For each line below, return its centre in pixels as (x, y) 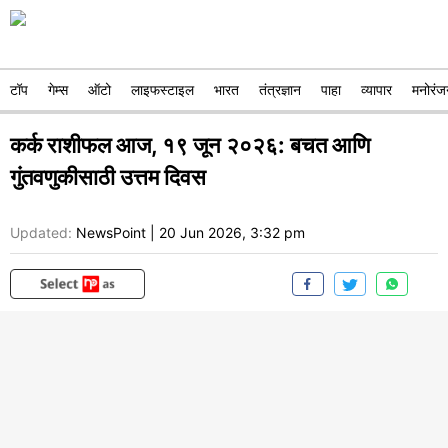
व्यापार (376, 89)
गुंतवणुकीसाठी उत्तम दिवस (108, 177)
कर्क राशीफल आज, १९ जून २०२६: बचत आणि (190, 145)
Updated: (41, 233)
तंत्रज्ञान (280, 89)
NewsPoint (111, 233)
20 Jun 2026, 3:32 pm (232, 233)
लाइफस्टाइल (162, 89)
